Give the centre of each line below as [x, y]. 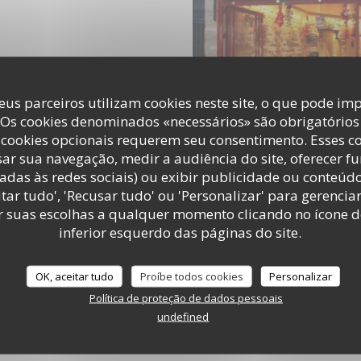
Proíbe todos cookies [191, 276]
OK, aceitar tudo [74, 276]
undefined [183, 316]
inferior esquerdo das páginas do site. [180, 232]
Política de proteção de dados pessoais [186, 298]
